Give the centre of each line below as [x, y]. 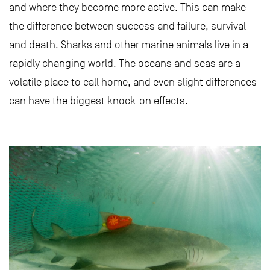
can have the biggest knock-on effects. [99, 101]
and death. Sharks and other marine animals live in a [129, 45]
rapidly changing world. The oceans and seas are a [125, 64]
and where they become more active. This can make [127, 8]
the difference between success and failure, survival [127, 26]
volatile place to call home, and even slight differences [133, 82]
